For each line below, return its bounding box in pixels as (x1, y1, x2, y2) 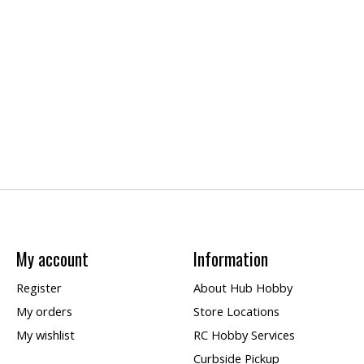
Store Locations (193, 303, 279, 319)
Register (15, 279, 62, 296)
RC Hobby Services (193, 327, 295, 344)
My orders (15, 303, 72, 319)
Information (193, 245, 268, 271)
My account (15, 245, 89, 271)
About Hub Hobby (193, 279, 292, 296)
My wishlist (15, 327, 75, 344)
